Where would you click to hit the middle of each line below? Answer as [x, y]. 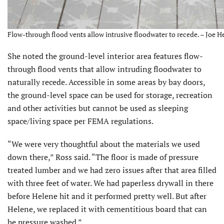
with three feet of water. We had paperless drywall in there [110, 183]
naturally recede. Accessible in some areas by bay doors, [106, 82]
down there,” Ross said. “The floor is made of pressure [103, 157]
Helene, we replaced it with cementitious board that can [107, 209]
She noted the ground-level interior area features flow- [105, 56]
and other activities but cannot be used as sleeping [98, 108]
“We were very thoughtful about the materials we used [104, 144]
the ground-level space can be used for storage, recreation [110, 95]
